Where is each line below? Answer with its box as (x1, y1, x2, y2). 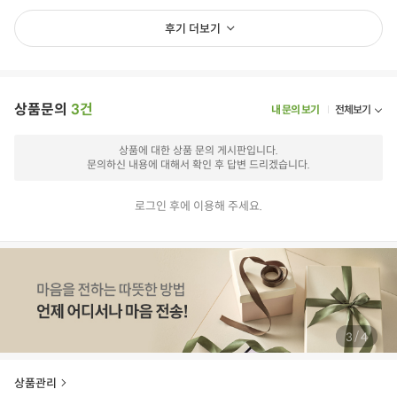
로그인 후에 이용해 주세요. (135, 198, 262, 214)
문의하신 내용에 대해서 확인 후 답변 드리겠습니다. (87, 158, 310, 172)
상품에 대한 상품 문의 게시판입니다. (119, 144, 278, 158)
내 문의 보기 (271, 103, 320, 117)
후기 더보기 (165, 21, 221, 37)
